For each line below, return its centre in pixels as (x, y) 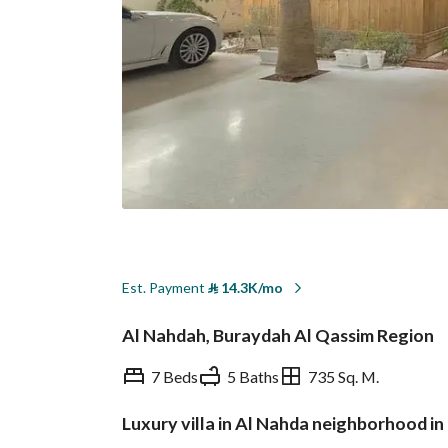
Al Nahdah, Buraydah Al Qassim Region (278, 335)
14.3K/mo (250, 287)
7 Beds (174, 376)
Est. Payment (165, 287)
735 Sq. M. (343, 376)
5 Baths (253, 376)
